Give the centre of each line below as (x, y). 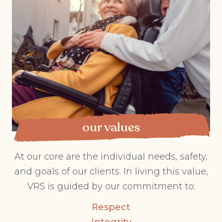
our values (111, 127)
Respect (111, 207)
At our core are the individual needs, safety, (111, 157)
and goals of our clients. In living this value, (111, 171)
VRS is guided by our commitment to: (111, 186)
